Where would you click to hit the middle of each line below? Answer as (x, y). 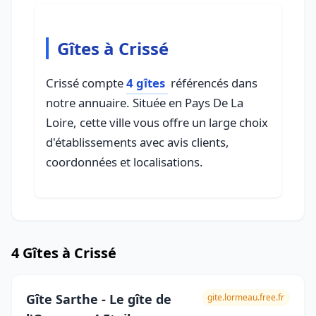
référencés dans (213, 83)
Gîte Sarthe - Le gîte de (99, 299)
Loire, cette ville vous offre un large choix (157, 122)
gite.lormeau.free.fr (246, 297)
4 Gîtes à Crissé (64, 253)
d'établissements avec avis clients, (138, 142)
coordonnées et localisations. (124, 162)
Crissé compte (86, 83)
